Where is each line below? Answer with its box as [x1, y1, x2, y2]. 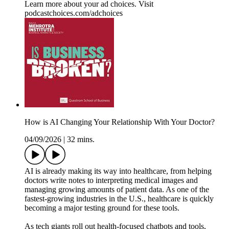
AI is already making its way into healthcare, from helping [25, 167, 212, 176]
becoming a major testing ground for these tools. [25, 203, 179, 213]
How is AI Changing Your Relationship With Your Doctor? [25, 118, 215, 127]
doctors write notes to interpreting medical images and [25, 176, 198, 185]
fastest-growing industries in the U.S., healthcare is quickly [25, 194, 214, 203]
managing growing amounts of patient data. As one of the [25, 185, 209, 194]
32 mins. [67, 135, 95, 144]
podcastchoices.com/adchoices [25, 9, 123, 18]
